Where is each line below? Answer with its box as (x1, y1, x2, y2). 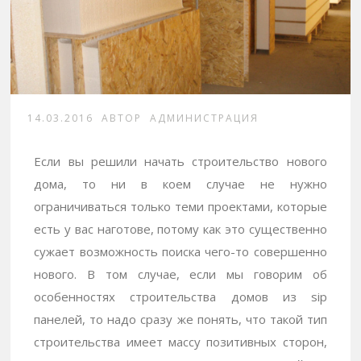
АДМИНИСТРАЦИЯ (150, 111, 259, 126)
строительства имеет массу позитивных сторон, (34, 334, 327, 351)
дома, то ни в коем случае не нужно (34, 176, 327, 193)
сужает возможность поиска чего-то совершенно (34, 243, 327, 260)
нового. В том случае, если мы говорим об (34, 266, 327, 283)
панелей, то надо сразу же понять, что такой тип (34, 311, 327, 328)
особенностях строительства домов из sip (34, 288, 327, 305)
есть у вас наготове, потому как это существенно (34, 221, 327, 238)
